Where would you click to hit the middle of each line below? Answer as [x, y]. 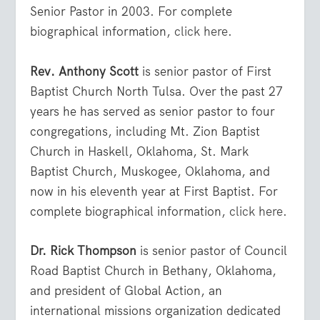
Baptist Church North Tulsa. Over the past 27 [157, 91]
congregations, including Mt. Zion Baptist [145, 131]
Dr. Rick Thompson [84, 250]
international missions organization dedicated [156, 310]
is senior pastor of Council [212, 250]
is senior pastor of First [205, 71]
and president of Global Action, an [126, 290]
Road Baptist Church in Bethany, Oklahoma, [154, 270]
